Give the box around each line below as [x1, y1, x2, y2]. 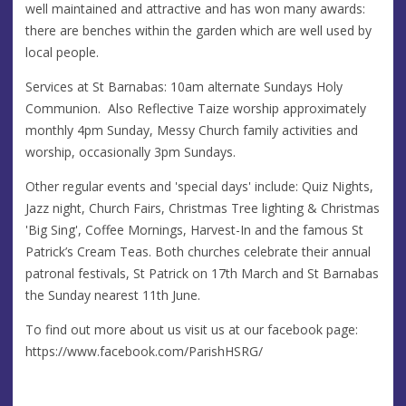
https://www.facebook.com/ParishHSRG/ [25, 342, 263, 360]
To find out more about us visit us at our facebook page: [25, 320, 358, 338]
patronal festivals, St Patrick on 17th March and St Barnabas [25, 264, 379, 282]
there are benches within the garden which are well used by [25, 21, 372, 39]
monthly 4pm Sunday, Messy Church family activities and [25, 121, 358, 139]
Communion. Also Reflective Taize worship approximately [25, 99, 366, 117]
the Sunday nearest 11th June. [25, 285, 200, 304]
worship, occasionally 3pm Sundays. [25, 142, 239, 160]
